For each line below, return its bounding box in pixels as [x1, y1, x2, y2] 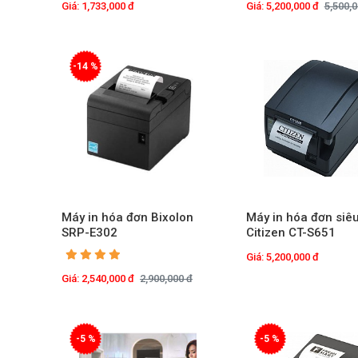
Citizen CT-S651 [245, 225, 336, 241]
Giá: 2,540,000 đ [62, 272, 134, 285]
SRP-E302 [62, 225, 117, 241]
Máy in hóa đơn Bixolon [62, 210, 193, 225]
